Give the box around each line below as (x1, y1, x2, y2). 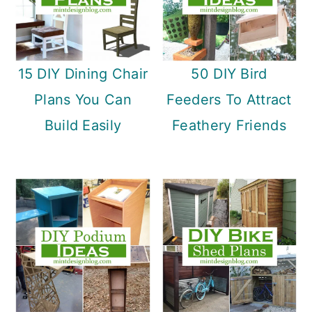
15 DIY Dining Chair (17, 65, 148, 83)
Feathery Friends (172, 117, 286, 134)
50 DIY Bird (191, 65, 267, 83)
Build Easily (44, 117, 122, 134)
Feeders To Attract (166, 91, 292, 109)
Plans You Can (33, 91, 132, 109)
